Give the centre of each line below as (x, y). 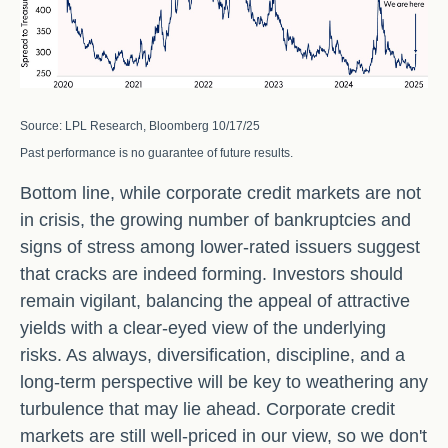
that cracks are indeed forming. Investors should (211, 273)
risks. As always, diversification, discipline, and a (212, 354)
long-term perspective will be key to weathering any (224, 381)
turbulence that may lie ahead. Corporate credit (207, 408)
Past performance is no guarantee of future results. (156, 152)
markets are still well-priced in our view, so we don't (223, 435)
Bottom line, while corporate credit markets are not (220, 192)
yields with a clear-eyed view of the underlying (203, 327)
